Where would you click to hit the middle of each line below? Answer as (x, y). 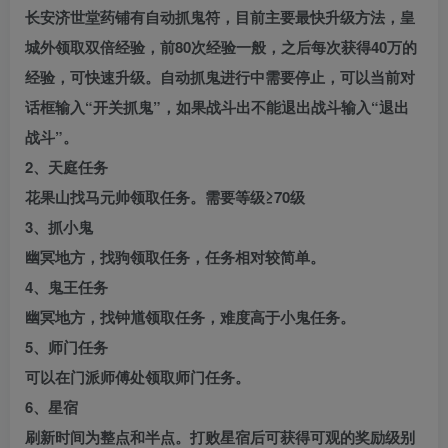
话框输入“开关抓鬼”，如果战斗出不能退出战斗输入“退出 (217, 107)
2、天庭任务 (66, 167)
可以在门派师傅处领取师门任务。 (137, 377)
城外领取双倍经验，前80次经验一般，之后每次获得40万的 (221, 47)
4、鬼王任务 (66, 287)
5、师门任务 (66, 347)
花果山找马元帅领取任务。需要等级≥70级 (165, 197)
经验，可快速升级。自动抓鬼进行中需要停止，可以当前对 (220, 77)
